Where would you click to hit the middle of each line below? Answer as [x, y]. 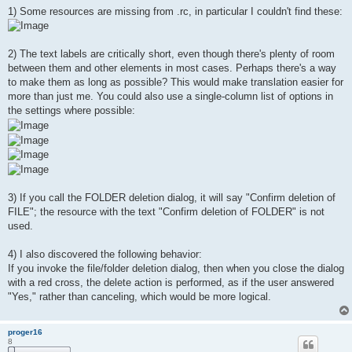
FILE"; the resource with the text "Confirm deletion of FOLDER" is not [166, 211]
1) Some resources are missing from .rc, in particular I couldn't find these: [175, 11]
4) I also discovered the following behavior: [105, 254]
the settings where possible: [71, 111]
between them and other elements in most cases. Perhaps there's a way [172, 68]
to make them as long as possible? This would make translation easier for [176, 82]
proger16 [25, 332]
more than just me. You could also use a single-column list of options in [170, 97]
